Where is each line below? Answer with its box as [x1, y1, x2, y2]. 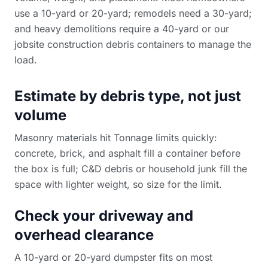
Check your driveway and [14, 206, 193, 224]
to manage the [184, 38, 251, 50]
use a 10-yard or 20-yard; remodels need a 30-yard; [14, 7, 252, 19]
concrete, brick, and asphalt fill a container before [14, 147, 240, 159]
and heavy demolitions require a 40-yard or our [14, 22, 229, 35]
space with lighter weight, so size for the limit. [14, 178, 222, 190]
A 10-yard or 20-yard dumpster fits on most [14, 251, 212, 263]
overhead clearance [14, 226, 154, 243]
